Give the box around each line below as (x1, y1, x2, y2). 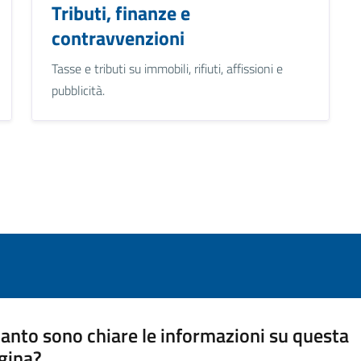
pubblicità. (51, 80, 105, 100)
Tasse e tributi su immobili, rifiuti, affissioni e (51, 58, 283, 78)
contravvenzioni (51, 23, 185, 52)
